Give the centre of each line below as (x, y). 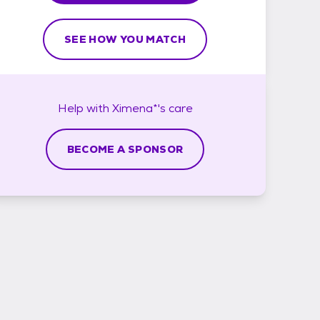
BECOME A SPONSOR (125, 149)
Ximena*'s (139, 108)
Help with (85, 108)
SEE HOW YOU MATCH (125, 39)
